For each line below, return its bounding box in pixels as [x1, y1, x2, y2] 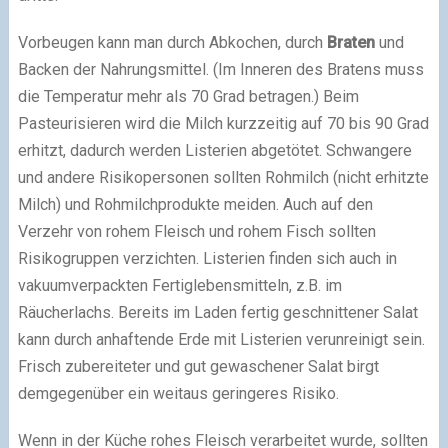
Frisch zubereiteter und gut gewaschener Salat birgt [17, 356, 379, 376]
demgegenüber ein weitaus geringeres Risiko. [17, 383, 339, 403]
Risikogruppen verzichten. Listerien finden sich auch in [17, 248, 397, 268]
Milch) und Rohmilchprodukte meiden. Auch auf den [17, 194, 373, 214]
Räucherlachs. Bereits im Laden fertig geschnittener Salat [17, 302, 418, 322]
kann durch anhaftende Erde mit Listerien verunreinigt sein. [17, 329, 425, 349]
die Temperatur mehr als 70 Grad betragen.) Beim [17, 86, 359, 106]
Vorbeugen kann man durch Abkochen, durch [17, 32, 327, 52]
